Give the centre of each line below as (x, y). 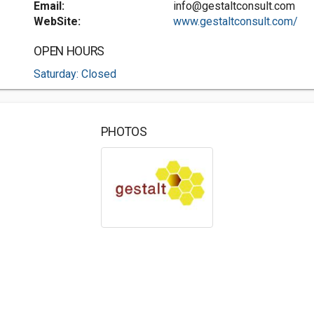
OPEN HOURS (69, 51)
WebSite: (57, 21)
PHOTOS (124, 132)
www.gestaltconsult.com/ (235, 21)
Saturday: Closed (75, 74)
